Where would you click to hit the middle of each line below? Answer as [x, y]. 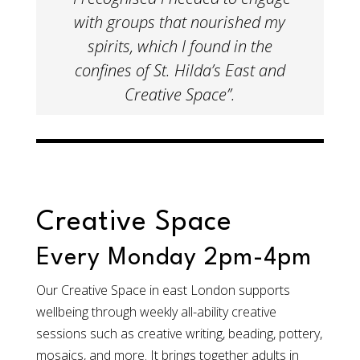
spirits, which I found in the [180, 47]
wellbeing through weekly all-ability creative [156, 312]
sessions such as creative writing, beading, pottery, [179, 334]
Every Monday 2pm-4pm [174, 259]
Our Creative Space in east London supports [163, 290]
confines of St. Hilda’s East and [180, 71]
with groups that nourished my [180, 22]
